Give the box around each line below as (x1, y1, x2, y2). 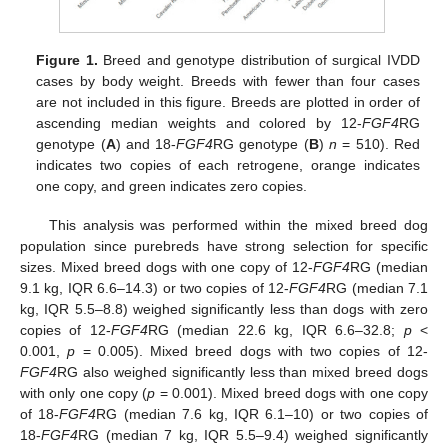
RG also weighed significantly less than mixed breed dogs (57, 363, 428, 380)
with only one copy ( (20, 384, 148, 401)
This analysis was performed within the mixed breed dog (48, 216, 428, 233)
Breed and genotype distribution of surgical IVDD (97, 52, 420, 69)
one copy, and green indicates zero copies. (36, 178, 308, 195)
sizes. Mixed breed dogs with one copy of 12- (20, 258, 314, 275)
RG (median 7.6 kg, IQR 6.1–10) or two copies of (96, 405, 429, 422)
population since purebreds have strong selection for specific (20, 237, 428, 254)
